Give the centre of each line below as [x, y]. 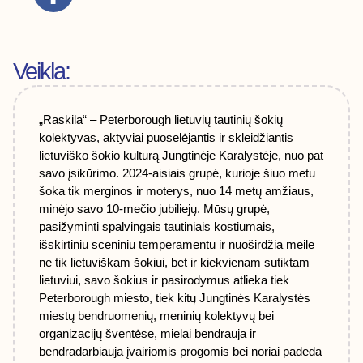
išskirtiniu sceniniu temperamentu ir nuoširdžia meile [177, 245]
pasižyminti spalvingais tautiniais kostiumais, [157, 227]
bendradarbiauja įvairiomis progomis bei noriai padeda [180, 352]
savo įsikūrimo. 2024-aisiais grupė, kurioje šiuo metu [177, 173]
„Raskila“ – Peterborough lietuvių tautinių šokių [161, 120]
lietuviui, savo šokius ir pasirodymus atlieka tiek [164, 280]
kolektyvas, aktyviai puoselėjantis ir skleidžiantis [166, 138]
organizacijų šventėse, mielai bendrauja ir [147, 334]
